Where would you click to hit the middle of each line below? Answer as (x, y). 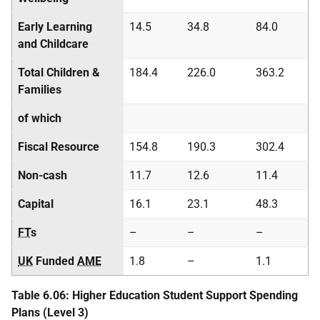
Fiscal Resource (59, 147)
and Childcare (53, 44)
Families (40, 90)
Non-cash (42, 175)
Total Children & (59, 72)
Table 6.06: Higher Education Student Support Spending (155, 295)
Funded (55, 261)
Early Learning (55, 27)
